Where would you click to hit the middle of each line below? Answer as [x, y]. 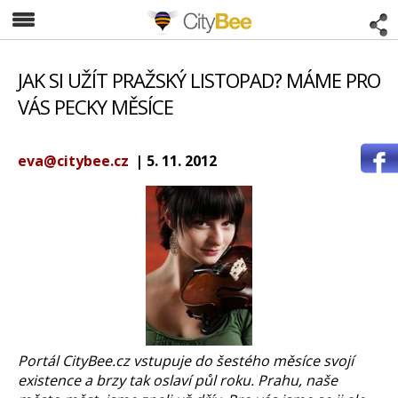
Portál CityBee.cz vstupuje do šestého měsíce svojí [186, 361]
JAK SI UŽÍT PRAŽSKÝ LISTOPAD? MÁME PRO [199, 80]
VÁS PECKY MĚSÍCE [96, 107]
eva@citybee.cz [73, 161]
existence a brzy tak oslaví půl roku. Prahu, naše [178, 380]
